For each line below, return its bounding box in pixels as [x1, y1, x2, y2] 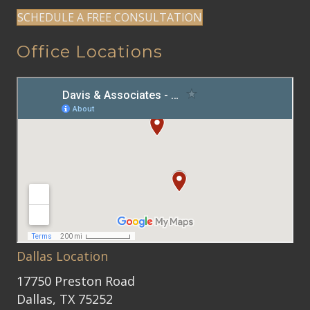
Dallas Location [17, 247, 108, 264]
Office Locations [17, 41, 163, 62]
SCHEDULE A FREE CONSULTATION [17, 9, 202, 25]
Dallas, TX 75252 [17, 290, 113, 307]
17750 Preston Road [17, 272, 135, 289]
